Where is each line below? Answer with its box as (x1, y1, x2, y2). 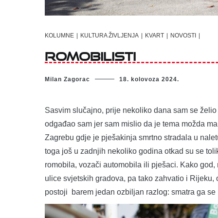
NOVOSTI (170, 32, 196, 39)
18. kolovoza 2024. (119, 75, 179, 83)
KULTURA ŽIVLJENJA (80, 32, 139, 39)
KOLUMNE (45, 32, 74, 39)
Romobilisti (45, 44, 136, 64)
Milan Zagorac (45, 75, 90, 83)
